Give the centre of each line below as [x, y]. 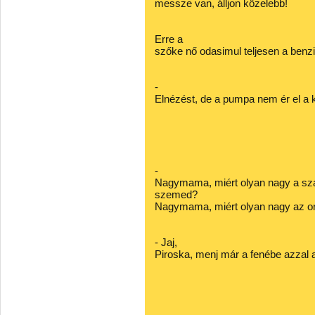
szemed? [176, 194]
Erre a [169, 39]
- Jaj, [166, 242]
